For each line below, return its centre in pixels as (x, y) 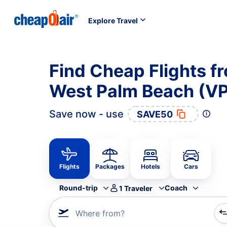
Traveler (138, 188)
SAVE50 (155, 114)
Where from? (100, 213)
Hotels (150, 166)
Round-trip (79, 188)
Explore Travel (113, 20)
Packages (110, 166)
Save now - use (86, 114)
